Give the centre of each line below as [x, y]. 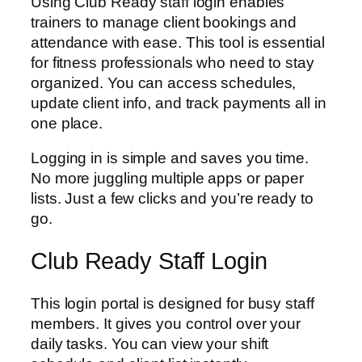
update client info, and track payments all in [179, 103]
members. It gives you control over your [166, 323]
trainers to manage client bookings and [164, 22]
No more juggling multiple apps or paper [168, 179]
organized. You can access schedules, [164, 82]
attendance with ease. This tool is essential [178, 42]
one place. [67, 123]
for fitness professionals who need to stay [173, 62]
